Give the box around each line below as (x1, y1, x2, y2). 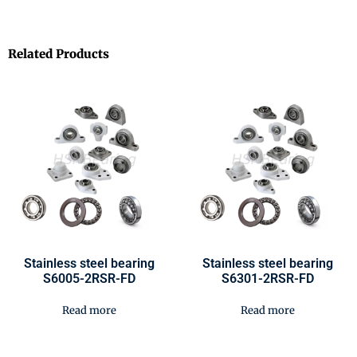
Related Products (8, 45, 109, 61)
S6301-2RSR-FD (222, 270, 314, 286)
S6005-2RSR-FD (43, 270, 135, 286)
